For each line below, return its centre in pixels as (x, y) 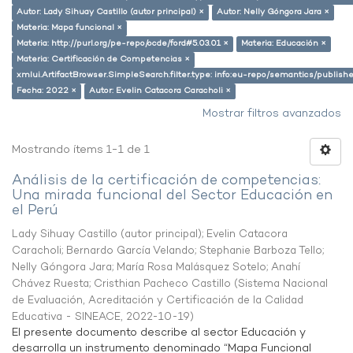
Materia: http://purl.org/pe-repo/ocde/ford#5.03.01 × (123, 44)
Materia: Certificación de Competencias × (103, 59)
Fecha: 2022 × (46, 91)
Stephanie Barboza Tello (261, 251)
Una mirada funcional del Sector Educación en (172, 196)
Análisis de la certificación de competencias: (166, 181)
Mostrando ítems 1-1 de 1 (81, 150)
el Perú (35, 211)
